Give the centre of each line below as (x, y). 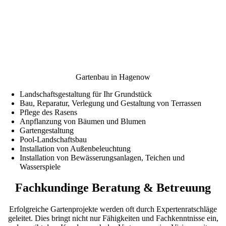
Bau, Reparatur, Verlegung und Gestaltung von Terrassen (111, 103)
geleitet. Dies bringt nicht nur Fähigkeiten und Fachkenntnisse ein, (113, 218)
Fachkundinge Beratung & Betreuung (113, 188)
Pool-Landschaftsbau (53, 139)
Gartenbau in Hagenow (113, 77)
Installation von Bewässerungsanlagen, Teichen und (102, 157)
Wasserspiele (40, 166)
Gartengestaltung (47, 130)
